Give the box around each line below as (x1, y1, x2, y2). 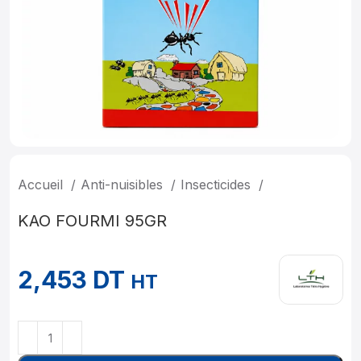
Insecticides (180, 176, 255, 193)
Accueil (18, 176, 67, 193)
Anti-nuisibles (81, 176, 167, 193)
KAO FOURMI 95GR (18, 211, 167, 230)
